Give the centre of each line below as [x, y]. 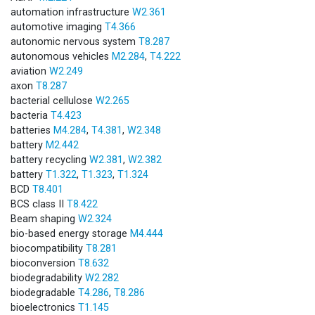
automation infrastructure [71, 12]
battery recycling [50, 160]
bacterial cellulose [53, 101]
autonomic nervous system [75, 41]
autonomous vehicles [61, 56]
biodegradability [48, 278]
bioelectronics [44, 307]
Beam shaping [44, 219]
